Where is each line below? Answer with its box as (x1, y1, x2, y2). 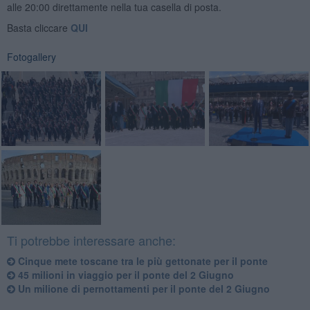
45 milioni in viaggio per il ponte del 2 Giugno (15, 268, 234, 282)
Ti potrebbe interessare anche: (6, 231, 176, 250)
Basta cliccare (6, 21, 71, 35)
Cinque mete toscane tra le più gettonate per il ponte (15, 254, 268, 268)
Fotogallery (6, 50, 56, 64)
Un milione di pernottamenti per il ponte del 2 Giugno (15, 282, 270, 296)
